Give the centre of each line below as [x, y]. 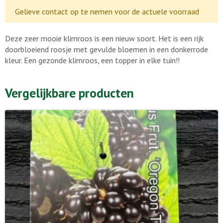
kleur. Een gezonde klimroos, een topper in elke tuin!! [92, 60]
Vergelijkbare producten [69, 93]
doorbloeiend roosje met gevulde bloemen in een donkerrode [107, 49]
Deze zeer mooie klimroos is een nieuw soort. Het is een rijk [104, 38]
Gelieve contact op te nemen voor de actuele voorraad [107, 11]
